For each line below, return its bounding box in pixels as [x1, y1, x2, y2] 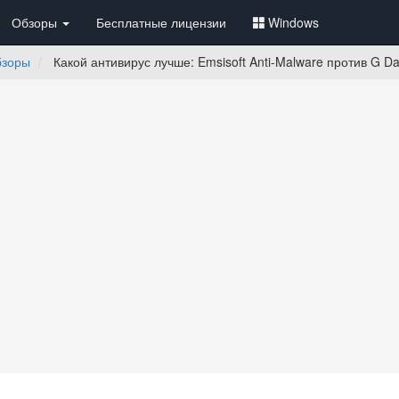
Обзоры [12, 13, 61, 31]
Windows [268, 13, 319, 31]
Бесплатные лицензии [96, 13, 226, 31]
